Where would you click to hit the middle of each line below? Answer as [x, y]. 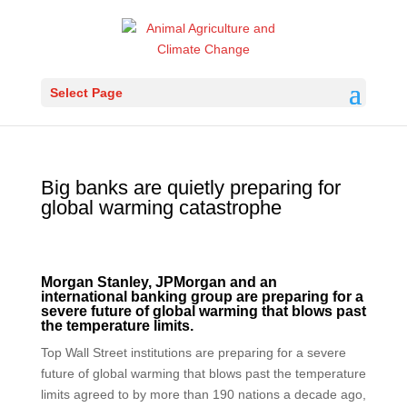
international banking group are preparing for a [202, 297]
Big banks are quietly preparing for [190, 188]
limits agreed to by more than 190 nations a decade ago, [203, 394]
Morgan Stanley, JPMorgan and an [159, 282]
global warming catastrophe [161, 208]
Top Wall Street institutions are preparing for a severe [193, 352]
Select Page [86, 93]
